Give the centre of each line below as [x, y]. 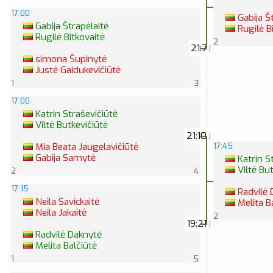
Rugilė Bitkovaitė [69, 37]
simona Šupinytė [70, 59]
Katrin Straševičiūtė [75, 114]
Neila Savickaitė [66, 202]
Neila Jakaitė [60, 213]
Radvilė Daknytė [67, 235]
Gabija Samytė [64, 158]
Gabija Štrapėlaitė [71, 27]
